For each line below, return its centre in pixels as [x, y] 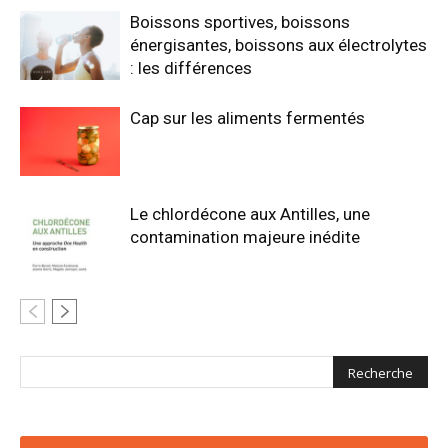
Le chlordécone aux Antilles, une [250, 214]
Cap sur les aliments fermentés [247, 118]
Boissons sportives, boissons [240, 22]
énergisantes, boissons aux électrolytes [278, 45]
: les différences [191, 68]
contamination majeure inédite [245, 237]
